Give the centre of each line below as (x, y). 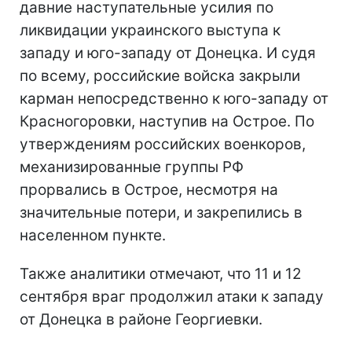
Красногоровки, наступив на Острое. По (167, 122)
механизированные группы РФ (132, 167)
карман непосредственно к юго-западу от (174, 99)
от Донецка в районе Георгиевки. (141, 320)
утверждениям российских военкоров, (163, 145)
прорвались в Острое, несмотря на (149, 190)
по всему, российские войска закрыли (160, 76)
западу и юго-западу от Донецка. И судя (168, 53)
